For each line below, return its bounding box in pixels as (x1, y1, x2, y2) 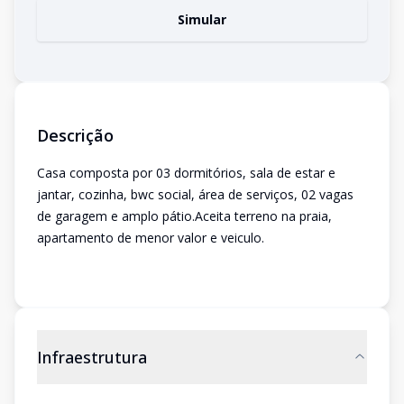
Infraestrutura (37, 346, 147, 368)
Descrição (37, 124, 114, 146)
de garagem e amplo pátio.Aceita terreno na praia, (37, 207, 332, 225)
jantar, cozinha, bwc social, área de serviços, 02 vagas (37, 186, 353, 203)
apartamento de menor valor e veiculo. (37, 229, 264, 246)
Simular (178, 11, 226, 28)
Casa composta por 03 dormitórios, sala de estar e (37, 164, 335, 181)
